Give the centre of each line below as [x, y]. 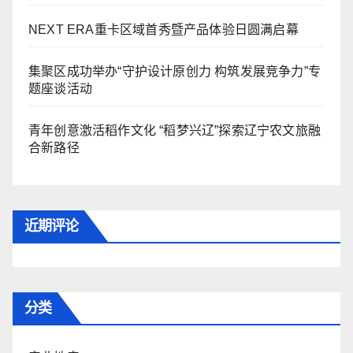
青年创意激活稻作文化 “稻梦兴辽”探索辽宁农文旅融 [175, 130]
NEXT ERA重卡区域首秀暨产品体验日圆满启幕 [163, 29]
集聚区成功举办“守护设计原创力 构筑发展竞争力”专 [175, 71]
